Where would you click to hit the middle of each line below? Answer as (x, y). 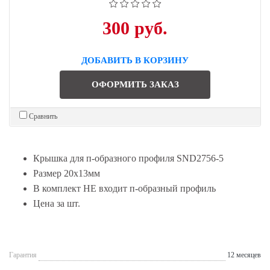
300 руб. (135, 28)
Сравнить (43, 116)
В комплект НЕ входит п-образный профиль (124, 188)
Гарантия (23, 255)
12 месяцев (244, 255)
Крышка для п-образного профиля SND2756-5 (128, 158)
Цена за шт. (57, 203)
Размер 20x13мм (67, 173)
